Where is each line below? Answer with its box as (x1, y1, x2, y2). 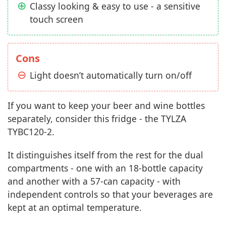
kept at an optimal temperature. (8, 201, 142, 213)
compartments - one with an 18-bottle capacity (8, 162, 203, 174)
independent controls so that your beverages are (8, 188, 213, 200)
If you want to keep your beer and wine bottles (8, 99, 205, 111)
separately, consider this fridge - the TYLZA (8, 112, 186, 125)
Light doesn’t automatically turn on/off (30, 69, 192, 81)
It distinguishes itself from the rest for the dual (8, 149, 203, 161)
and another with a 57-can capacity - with (8, 175, 181, 187)
